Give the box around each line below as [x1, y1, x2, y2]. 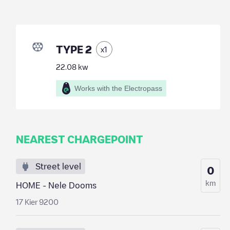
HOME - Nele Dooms [15, 181, 97, 189]
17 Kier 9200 [15, 198, 59, 205]
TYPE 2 [55, 44, 92, 54]
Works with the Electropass [74, 84, 162, 92]
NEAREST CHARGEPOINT [15, 134, 143, 144]
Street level [35, 162, 81, 170]
